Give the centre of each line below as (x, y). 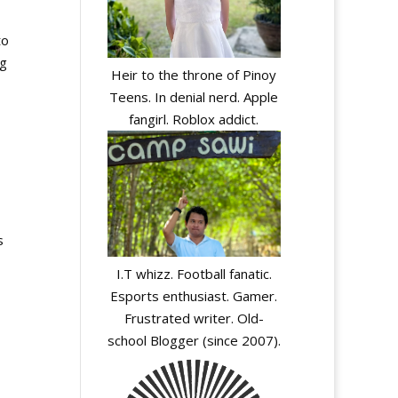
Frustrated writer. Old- (194, 318)
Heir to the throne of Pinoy (194, 75)
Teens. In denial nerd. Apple (194, 97)
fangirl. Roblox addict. (194, 119)
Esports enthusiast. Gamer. (194, 295)
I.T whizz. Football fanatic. (194, 273)
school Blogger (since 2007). (194, 340)
